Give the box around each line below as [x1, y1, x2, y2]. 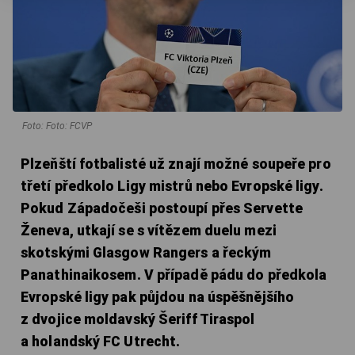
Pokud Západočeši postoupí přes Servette [21, 200, 303, 216]
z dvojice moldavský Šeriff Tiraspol [21, 311, 255, 327]
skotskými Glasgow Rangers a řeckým [21, 244, 272, 261]
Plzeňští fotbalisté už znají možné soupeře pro [21, 155, 331, 172]
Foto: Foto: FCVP [22, 120, 92, 132]
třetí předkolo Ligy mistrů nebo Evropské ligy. [21, 177, 323, 194]
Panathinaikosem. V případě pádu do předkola [21, 266, 327, 283]
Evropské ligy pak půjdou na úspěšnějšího [21, 288, 295, 305]
